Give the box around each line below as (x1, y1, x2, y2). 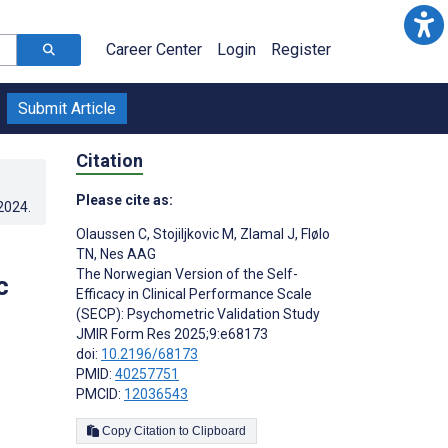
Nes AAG (97, 245, 156, 262)
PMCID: (76, 385, 124, 402)
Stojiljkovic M (150, 225, 234, 242)
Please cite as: (76, 191, 173, 208)
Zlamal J (237, 225, 295, 242)
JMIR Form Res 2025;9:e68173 (76, 325, 268, 342)
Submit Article (18, 99, 116, 118)
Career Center (106, 40, 202, 59)
